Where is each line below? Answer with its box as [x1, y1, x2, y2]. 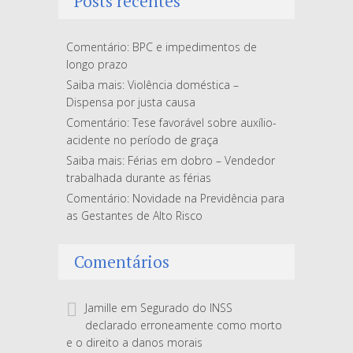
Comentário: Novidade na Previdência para [66, 191, 284, 206]
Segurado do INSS [140, 300, 232, 316]
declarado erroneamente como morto [85, 318, 282, 333]
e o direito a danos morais [66, 335, 203, 351]
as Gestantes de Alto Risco [66, 208, 203, 224]
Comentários [74, 251, 169, 273]
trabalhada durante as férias [66, 170, 211, 186]
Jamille [85, 300, 117, 316]
